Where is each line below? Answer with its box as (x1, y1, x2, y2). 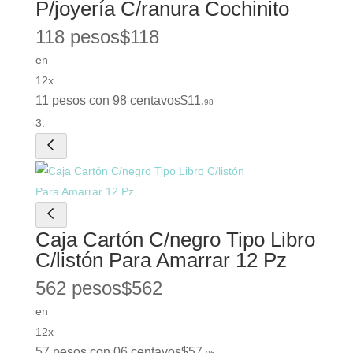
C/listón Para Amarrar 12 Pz (35, 248, 287, 273)
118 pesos (35, 26, 120, 48)
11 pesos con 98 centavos (35, 94, 180, 108)
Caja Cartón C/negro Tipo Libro (35, 228, 315, 252)
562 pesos (35, 277, 121, 299)
